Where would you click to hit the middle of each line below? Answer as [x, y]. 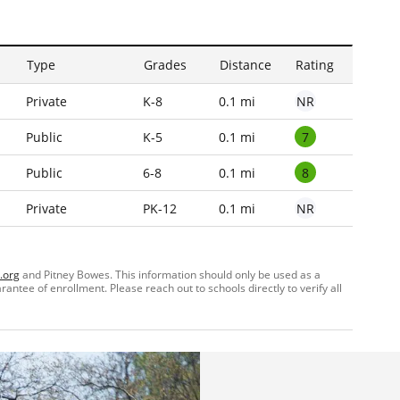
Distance [246, 65]
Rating [315, 65]
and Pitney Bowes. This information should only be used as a [170, 275]
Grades [165, 65]
